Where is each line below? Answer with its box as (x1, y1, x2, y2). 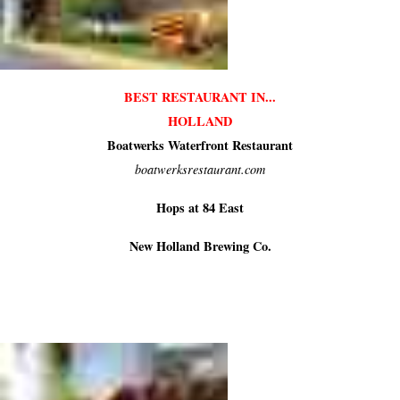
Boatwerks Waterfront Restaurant (107, 136, 293, 155)
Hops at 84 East (156, 198, 244, 218)
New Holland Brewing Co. (129, 237, 271, 256)
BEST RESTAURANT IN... (124, 87, 276, 107)
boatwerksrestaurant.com (135, 161, 265, 179)
